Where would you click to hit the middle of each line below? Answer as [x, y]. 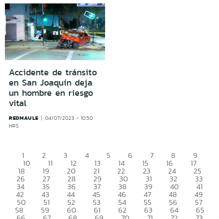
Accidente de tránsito [53, 72]
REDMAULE [24, 118]
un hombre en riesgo [51, 93]
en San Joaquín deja [51, 82]
